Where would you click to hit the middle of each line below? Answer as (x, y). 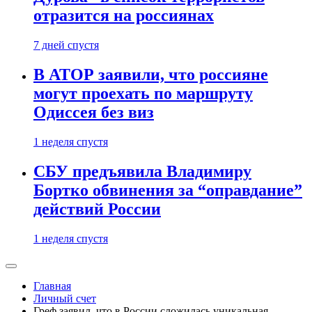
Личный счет (65, 298)
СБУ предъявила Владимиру (142, 171)
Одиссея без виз (94, 112)
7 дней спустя (66, 45)
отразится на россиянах (124, 16)
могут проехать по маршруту (143, 93)
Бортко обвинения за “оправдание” (168, 190)
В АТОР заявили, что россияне (151, 74)
